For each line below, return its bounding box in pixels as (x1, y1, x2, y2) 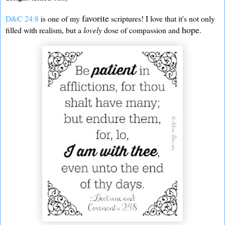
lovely (83, 24, 104, 35)
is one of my (39, 13, 82, 24)
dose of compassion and (104, 24, 182, 35)
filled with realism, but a (6, 24, 83, 35)
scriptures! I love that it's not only (109, 13, 215, 24)
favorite (82, 12, 109, 24)
